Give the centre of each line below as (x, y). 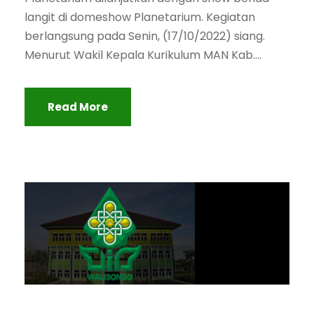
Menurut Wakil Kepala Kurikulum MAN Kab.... (143, 55)
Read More (78, 107)
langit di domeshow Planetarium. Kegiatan (140, 17)
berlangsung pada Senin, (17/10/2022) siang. (148, 36)
